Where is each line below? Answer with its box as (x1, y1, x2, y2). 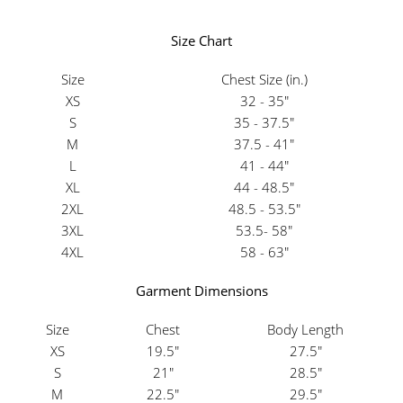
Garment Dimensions (135, 282, 268, 300)
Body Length (267, 320, 344, 339)
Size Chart (171, 31, 232, 50)
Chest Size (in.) (220, 70, 308, 89)
